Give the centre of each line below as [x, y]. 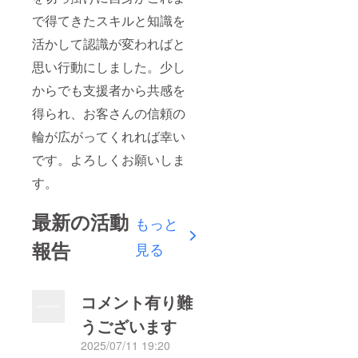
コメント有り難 [137, 301]
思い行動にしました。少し [109, 66]
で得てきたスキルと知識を [109, 20]
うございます [129, 325]
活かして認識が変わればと [109, 43]
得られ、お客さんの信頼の [109, 113]
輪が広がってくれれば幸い [109, 136]
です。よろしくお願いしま [109, 159]
